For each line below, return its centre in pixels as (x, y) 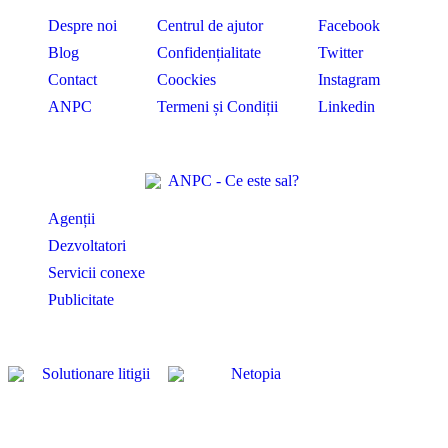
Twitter (340, 52)
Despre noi (82, 25)
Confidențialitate (209, 52)
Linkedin (346, 106)
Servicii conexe (96, 272)
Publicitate (81, 299)
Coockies (186, 79)
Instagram (349, 79)
